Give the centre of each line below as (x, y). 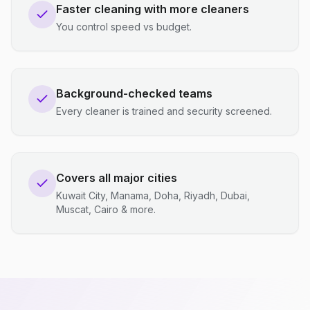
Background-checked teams (134, 93)
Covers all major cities (117, 178)
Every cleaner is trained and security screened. (164, 111)
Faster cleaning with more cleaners (153, 9)
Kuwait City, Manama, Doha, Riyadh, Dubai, (153, 195)
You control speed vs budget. (124, 27)
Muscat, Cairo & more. (106, 209)
